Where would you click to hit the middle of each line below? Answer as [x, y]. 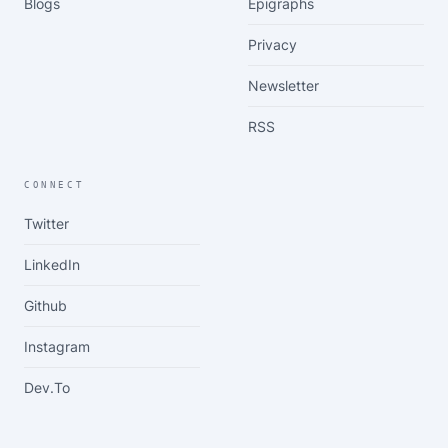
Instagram [57, 346]
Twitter [46, 223]
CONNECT [54, 185]
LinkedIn [52, 264]
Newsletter [283, 85]
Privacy [272, 44]
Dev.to [47, 387]
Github [45, 305]
